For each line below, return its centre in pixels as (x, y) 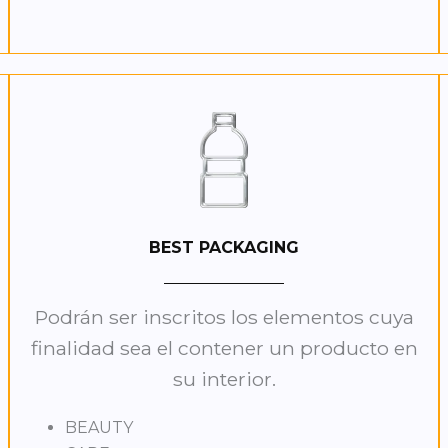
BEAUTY (98, 428)
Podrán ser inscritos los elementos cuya (224, 317)
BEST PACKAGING (224, 248)
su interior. (224, 379)
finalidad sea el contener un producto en (224, 348)
